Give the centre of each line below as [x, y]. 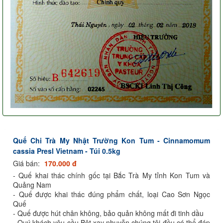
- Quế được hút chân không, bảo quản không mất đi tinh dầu [108, 213]
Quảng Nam [32, 184]
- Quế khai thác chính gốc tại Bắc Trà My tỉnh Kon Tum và [111, 175]
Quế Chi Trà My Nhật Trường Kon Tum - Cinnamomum [111, 140]
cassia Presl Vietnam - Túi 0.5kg [67, 151]
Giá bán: [27, 163]
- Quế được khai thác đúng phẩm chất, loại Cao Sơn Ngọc [111, 194]
